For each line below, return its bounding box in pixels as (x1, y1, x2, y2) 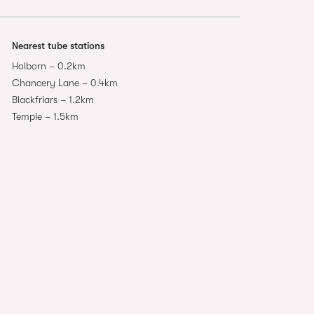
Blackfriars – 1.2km (11, 93, 94, 105)
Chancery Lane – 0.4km (11, 76, 118, 88)
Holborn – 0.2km (11, 60, 86, 71)
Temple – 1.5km (11, 110, 78, 122)
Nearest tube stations (11, 39, 104, 51)
